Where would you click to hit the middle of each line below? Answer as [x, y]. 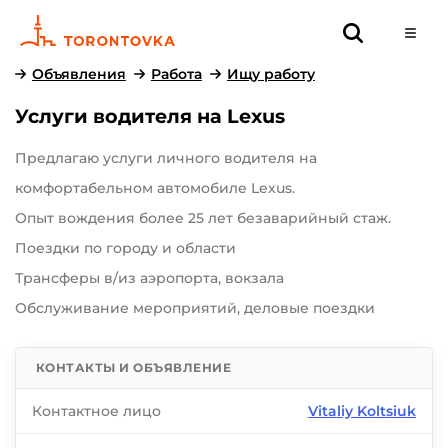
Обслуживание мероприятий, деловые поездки [195, 308]
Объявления [78, 74]
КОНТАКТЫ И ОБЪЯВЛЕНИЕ [134, 367]
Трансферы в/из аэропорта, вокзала [149, 278]
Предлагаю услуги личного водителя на [166, 158]
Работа [176, 74]
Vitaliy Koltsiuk [362, 411]
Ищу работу [270, 74]
